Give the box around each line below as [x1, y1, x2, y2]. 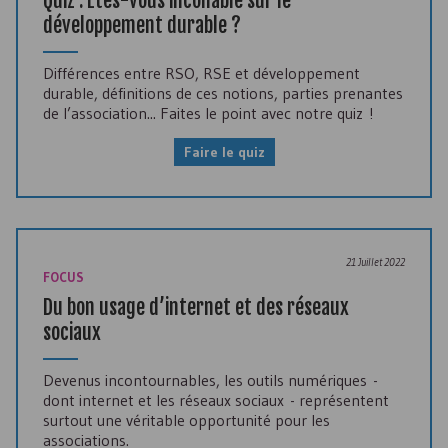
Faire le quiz [183, 143, 265, 162]
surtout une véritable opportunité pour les [43, 410, 330, 431]
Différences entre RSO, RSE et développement [43, 63, 360, 84]
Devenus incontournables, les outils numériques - [43, 370, 378, 391]
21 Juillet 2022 [346, 255, 405, 270]
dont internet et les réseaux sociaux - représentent [43, 390, 389, 411]
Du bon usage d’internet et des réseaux [43, 295, 349, 321]
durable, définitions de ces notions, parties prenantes [43, 83, 403, 104]
